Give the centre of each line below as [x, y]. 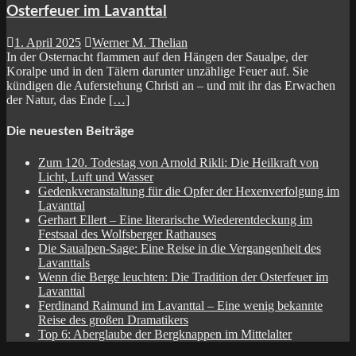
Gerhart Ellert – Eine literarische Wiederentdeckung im [175, 220]
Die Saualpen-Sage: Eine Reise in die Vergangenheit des [180, 249]
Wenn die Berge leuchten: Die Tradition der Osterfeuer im [183, 277]
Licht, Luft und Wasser [96, 177]
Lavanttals [64, 263]
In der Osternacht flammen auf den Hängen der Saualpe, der [157, 56]
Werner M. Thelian [140, 42]
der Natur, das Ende [58, 99]
